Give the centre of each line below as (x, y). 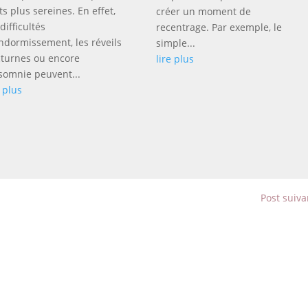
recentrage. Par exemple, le (219, 27)
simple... (175, 43)
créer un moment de (203, 12)
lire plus (175, 59)
